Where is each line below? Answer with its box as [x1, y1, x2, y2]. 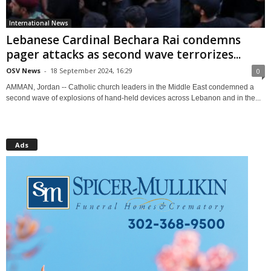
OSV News [6, 65, 41, 75]
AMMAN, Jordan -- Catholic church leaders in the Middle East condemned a [6, 82, 254, 91]
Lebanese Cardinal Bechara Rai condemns [6, 31, 241, 48]
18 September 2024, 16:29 [50, 65, 132, 75]
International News [9, 18, 68, 27]
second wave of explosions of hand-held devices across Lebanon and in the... [6, 93, 261, 102]
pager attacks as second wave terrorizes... [6, 46, 241, 62]
